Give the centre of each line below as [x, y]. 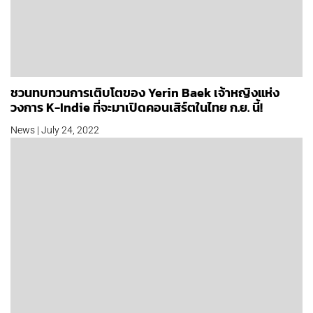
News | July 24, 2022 [55, 130]
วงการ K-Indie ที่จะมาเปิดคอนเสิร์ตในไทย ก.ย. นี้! [137, 108]
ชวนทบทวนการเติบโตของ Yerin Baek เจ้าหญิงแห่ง [145, 93]
